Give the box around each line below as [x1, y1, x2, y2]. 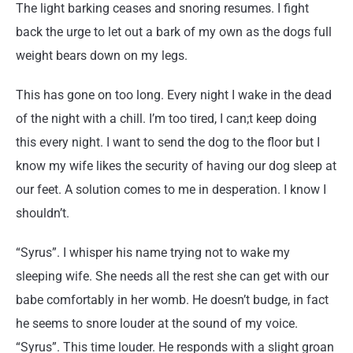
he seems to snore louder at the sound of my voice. [16, 316, 298, 331]
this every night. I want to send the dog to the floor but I [16, 135, 320, 150]
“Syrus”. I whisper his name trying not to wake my [16, 245, 290, 260]
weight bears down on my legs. [16, 48, 188, 63]
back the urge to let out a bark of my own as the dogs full [16, 24, 332, 39]
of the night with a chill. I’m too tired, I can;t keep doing [16, 111, 317, 126]
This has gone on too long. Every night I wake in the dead [16, 87, 332, 102]
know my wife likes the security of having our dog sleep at [16, 158, 336, 173]
